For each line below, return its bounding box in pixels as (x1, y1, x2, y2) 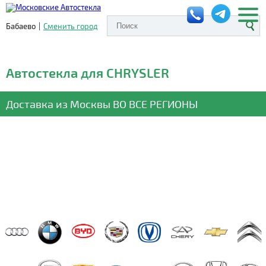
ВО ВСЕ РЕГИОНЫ (113, 97, 198, 110)
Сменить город (43, 21, 98, 31)
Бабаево (6, 21, 36, 31)
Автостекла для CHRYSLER (6, 65, 169, 80)
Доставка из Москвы (6, 97, 113, 110)
